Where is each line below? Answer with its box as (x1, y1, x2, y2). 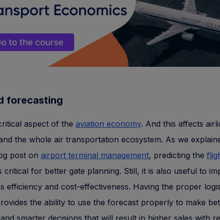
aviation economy (76, 118, 141, 129)
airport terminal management (41, 150, 149, 160)
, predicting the (149, 150, 207, 160)
